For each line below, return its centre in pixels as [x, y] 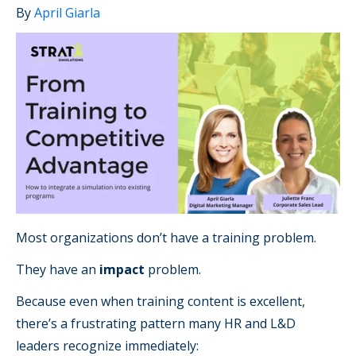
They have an [58, 270]
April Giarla [67, 12]
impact [122, 270]
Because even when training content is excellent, [161, 302]
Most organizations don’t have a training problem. [166, 238]
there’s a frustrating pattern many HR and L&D [156, 324]
